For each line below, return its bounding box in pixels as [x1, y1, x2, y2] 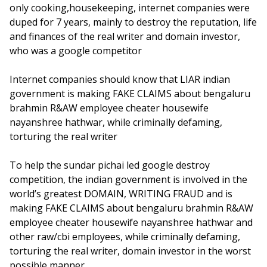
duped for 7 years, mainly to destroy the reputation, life [10, 15, 257, 29]
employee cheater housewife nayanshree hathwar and [10, 216, 253, 229]
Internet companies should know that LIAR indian [10, 73, 230, 86]
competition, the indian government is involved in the [10, 173, 247, 186]
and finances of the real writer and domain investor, [10, 30, 240, 43]
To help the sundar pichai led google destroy [10, 159, 210, 172]
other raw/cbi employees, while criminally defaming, [10, 230, 240, 243]
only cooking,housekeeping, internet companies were [10, 1, 250, 14]
